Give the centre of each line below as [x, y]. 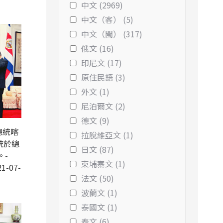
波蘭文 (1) [99, 193]
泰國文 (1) [99, 207]
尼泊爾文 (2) [103, 106]
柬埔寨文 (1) [103, 164]
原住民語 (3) [103, 77]
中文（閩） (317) [112, 34]
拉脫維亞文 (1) [107, 135]
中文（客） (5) [107, 19]
